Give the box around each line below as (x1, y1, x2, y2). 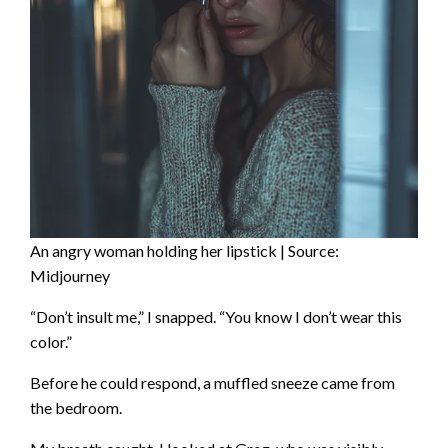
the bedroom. (30, 397, 122, 417)
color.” (30, 331, 72, 351)
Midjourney (30, 265, 110, 285)
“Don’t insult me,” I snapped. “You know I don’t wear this (30, 306, 402, 326)
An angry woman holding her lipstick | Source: (30, 240, 339, 260)
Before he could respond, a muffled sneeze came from (30, 372, 395, 392)
